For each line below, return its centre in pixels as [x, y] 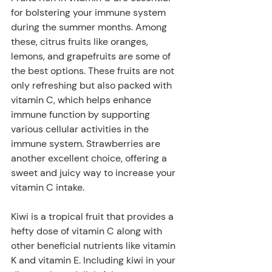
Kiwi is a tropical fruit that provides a [93, 216]
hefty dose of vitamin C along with [88, 231]
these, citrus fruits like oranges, [81, 42]
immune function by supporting [82, 114]
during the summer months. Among [90, 27]
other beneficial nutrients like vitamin [94, 246]
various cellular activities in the [81, 129]
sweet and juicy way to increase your [94, 173]
